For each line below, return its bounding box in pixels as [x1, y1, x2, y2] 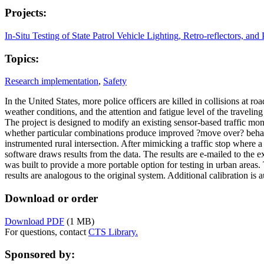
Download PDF [5, 216, 64, 226]
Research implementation [5, 76, 98, 87]
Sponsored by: [5, 248, 75, 261]
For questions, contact [5, 226, 88, 237]
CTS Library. [88, 226, 138, 237]
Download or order [5, 192, 98, 204]
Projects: [5, 6, 47, 19]
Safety [103, 76, 127, 87]
